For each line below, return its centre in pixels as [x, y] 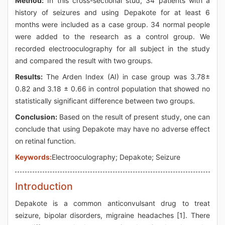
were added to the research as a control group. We [113, 36]
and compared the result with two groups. [84, 61]
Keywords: [33, 157]
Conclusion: [36, 117]
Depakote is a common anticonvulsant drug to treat [113, 203]
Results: [29, 77]
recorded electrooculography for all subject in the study [113, 48]
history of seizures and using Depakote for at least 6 [113, 12]
